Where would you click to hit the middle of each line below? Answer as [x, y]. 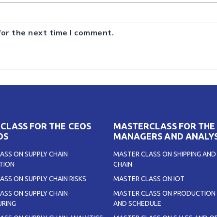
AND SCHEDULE [137, 204]
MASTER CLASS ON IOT [149, 179]
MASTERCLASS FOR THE [164, 126]
